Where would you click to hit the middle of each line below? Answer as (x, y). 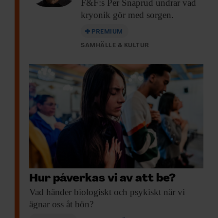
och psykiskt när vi (148, 192)
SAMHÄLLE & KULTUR (115, 45)
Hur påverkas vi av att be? (102, 179)
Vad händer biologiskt (70, 192)
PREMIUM (107, 32)
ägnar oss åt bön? (61, 204)
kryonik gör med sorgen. (127, 15)
